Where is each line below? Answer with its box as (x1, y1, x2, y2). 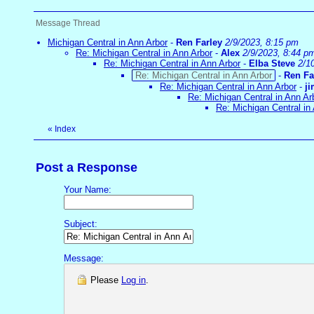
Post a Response (36, 161, 137, 175)
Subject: (64, 219, 97, 230)
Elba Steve (249, 58, 295, 69)
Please (88, 275, 121, 286)
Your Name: (64, 184, 111, 196)
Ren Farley (176, 37, 222, 48)
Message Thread (36, 18, 100, 29)
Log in (121, 275, 146, 286)
